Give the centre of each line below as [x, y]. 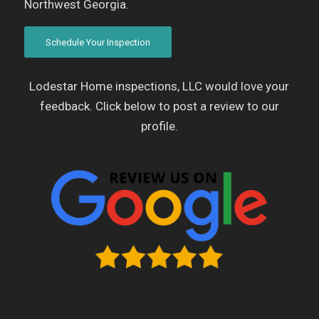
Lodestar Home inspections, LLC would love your [159, 86]
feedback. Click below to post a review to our [159, 106]
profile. [159, 126]
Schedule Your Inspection [98, 43]
